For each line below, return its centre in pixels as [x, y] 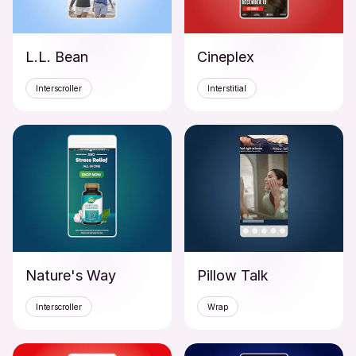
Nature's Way [71, 275]
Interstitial [227, 88]
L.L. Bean [57, 57]
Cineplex [226, 57]
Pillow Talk [233, 275]
